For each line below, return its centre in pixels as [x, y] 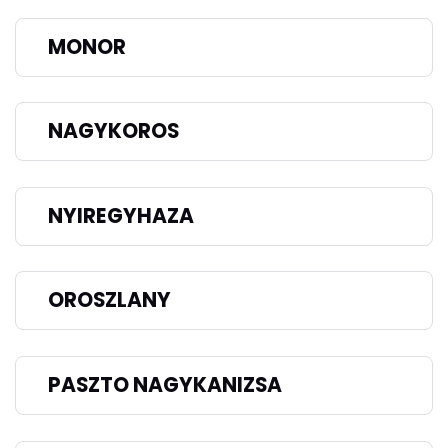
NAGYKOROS [113, 131]
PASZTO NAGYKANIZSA [165, 385]
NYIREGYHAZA [121, 215]
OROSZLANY [109, 300]
